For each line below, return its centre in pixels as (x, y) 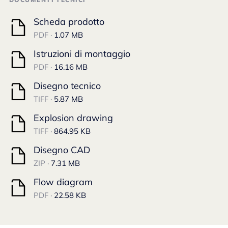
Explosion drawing (73, 118)
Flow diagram (63, 182)
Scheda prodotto (69, 22)
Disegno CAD (62, 150)
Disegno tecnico (67, 86)
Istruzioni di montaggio (82, 54)
